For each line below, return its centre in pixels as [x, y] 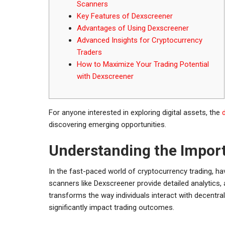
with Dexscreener [105, 76]
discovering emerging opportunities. [107, 124]
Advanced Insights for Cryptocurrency [140, 40]
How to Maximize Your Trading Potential [143, 64]
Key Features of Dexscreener [125, 16]
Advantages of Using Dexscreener [133, 28]
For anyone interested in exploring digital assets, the [135, 112]
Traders [89, 52]
